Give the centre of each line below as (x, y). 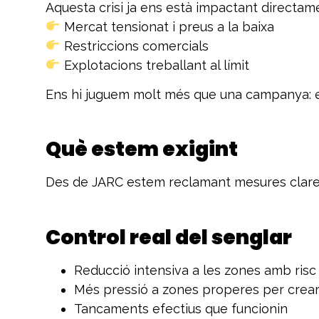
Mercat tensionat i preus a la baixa (167, 26)
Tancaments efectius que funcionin (181, 308)
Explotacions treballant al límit (155, 65)
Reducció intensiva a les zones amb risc (195, 270)
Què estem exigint (142, 150)
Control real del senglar (169, 237)
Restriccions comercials (134, 46)
